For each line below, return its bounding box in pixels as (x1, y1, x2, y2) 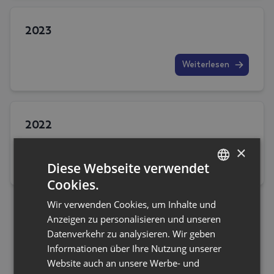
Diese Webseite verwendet (47, 159, 210, 177)
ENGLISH (207, 202, 235, 212)
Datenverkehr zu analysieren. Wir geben (47, 227, 216, 240)
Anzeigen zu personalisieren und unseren (47, 212, 221, 225)
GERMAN (207, 181, 236, 191)
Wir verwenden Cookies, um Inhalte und (47, 198, 217, 210)
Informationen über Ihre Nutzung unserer (47, 242, 222, 254)
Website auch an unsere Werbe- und (47, 256, 200, 269)
